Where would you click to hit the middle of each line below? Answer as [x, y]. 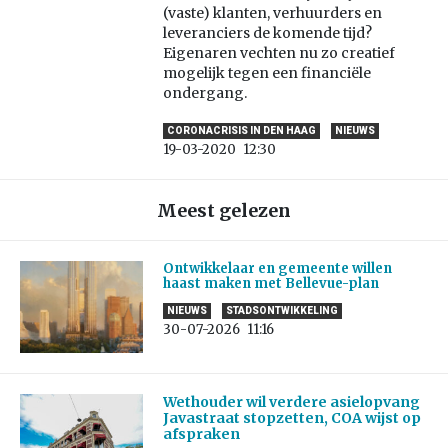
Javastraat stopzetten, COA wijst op [291, 418]
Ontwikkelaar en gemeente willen [277, 269]
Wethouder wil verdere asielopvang [291, 402]
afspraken [201, 434]
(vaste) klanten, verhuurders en [272, 13]
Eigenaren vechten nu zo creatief [278, 53]
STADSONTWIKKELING [281, 311]
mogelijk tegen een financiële [266, 73]
